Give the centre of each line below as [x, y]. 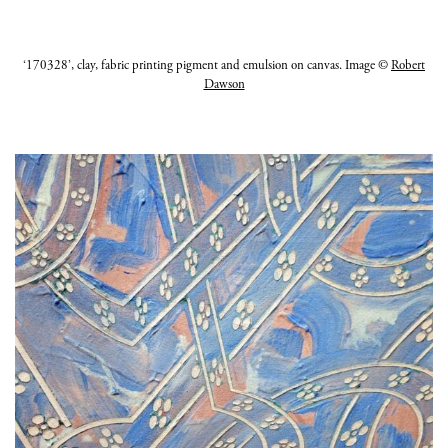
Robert [408, 66]
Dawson [224, 85]
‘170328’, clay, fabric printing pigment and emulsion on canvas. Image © [207, 66]
